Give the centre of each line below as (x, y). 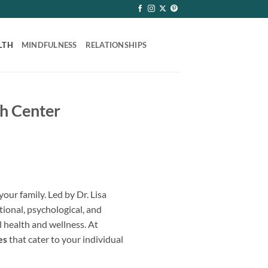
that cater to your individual (65, 239)
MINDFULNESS (49, 45)
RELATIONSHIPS (116, 45)
